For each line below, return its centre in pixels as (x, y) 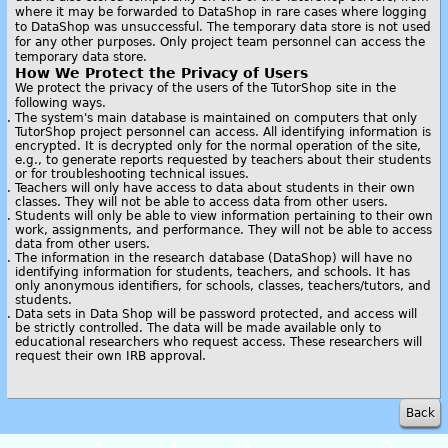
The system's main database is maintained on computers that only (216, 118)
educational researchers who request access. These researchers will (218, 342)
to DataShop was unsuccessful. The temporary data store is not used (223, 27)
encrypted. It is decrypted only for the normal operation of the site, (218, 146)
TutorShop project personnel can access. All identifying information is (223, 132)
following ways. (60, 103)
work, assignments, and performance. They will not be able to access (223, 230)
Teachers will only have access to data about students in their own (215, 188)
